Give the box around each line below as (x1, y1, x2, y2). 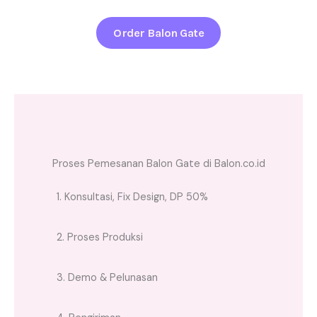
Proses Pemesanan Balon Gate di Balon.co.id (52, 156, 265, 171)
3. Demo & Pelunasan (57, 270, 158, 284)
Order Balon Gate (113, 25, 204, 40)
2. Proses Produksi (57, 230, 143, 244)
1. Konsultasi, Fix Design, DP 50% (57, 190, 208, 204)
